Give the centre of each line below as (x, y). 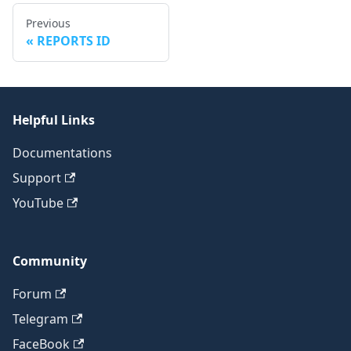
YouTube (38, 203)
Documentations (62, 153)
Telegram (40, 319)
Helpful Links (54, 120)
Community (50, 261)
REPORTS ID (74, 41)
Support (37, 178)
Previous (48, 23)
